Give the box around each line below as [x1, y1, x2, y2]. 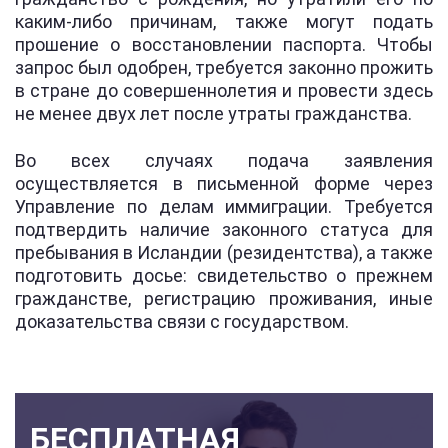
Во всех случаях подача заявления [15, 149, 433, 171]
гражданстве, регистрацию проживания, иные [15, 287, 433, 309]
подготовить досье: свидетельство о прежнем [15, 264, 433, 286]
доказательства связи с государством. [15, 310, 349, 332]
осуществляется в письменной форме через [15, 172, 433, 194]
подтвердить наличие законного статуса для [15, 218, 433, 240]
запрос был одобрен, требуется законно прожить [15, 56, 433, 78]
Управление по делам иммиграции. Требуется [15, 195, 433, 217]
